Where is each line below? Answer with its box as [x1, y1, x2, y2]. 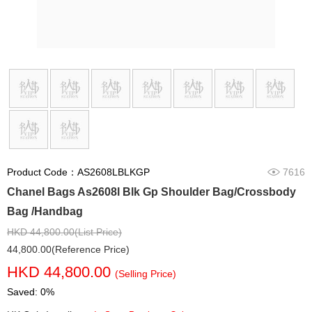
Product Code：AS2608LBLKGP [7, 166, 150, 178]
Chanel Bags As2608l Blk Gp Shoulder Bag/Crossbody [7, 186, 296, 198]
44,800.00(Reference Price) [7, 244, 130, 256]
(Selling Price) [115, 268, 176, 280]
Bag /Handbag [7, 205, 83, 218]
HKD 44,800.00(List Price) [7, 226, 122, 238]
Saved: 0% [7, 286, 54, 298]
